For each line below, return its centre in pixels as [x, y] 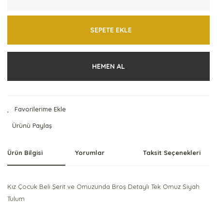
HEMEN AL [108, 66]
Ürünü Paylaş [32, 125]
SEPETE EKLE [111, 30]
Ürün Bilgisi [25, 153]
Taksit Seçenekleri [172, 153]
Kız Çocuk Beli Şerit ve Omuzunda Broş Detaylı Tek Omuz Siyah [103, 186]
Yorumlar [90, 153]
